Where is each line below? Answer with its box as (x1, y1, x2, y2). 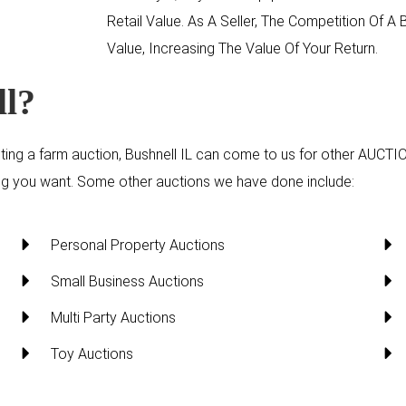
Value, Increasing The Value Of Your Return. (107, 39, 378, 57)
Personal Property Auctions (50, 236, 225, 254)
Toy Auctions (50, 344, 133, 362)
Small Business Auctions (50, 272, 204, 290)
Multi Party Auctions (50, 308, 176, 326)
